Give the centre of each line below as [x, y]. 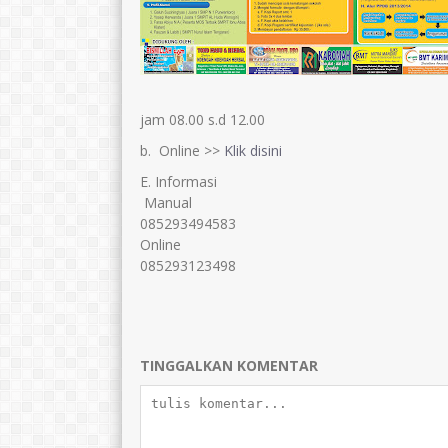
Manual [166, 203]
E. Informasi [178, 182]
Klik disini [253, 151]
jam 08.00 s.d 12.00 [202, 120]
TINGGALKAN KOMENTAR [229, 366]
